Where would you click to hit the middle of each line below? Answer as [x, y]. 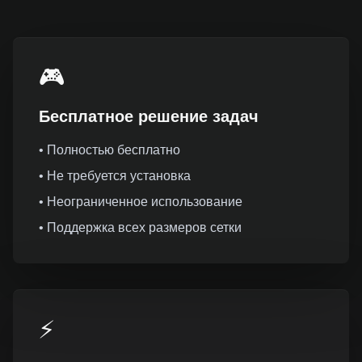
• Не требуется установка [115, 176]
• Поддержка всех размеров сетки [140, 227]
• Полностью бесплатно [109, 150]
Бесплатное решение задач [149, 116]
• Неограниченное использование [141, 202]
